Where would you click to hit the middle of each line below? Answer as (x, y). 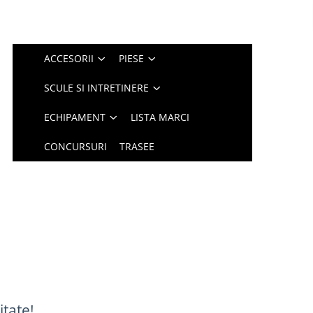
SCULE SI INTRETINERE (97, 88)
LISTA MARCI (160, 117)
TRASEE (137, 146)
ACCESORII (69, 58)
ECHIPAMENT (75, 117)
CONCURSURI (76, 146)
